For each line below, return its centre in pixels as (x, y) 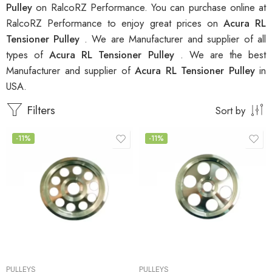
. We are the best (223, 55)
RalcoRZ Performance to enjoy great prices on (115, 23)
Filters (39, 110)
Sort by (230, 111)
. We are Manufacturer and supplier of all (175, 39)
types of (28, 55)
